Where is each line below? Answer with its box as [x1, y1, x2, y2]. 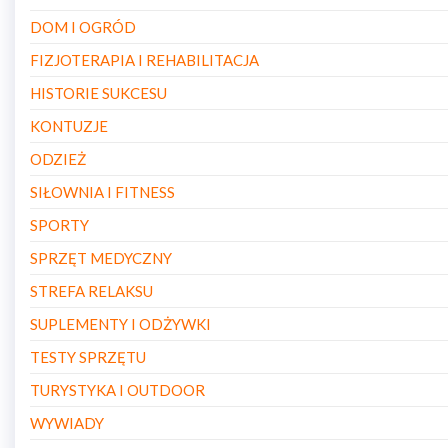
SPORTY [30, 216, 89, 234]
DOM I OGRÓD [30, 18, 136, 36]
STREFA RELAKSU [30, 282, 153, 300]
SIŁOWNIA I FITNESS [30, 183, 175, 201]
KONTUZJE [30, 117, 108, 135]
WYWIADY [30, 414, 104, 432]
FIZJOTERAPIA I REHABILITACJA [30, 51, 259, 69]
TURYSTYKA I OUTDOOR [30, 381, 205, 399]
